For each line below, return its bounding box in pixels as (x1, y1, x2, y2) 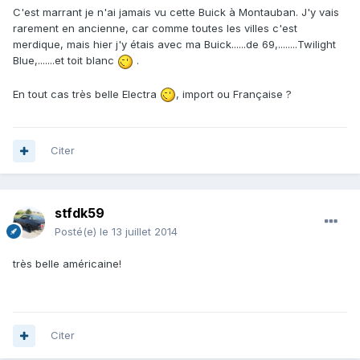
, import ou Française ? (176, 87, 292, 100)
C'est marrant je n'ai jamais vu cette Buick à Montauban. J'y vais (13, 6, 339, 19)
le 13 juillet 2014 (100, 225, 178, 239)
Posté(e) (55, 225, 100, 239)
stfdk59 (55, 205, 104, 222)
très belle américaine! (13, 257, 121, 271)
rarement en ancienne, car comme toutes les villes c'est (13, 22, 297, 35)
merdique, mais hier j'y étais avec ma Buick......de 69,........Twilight (13, 38, 336, 51)
